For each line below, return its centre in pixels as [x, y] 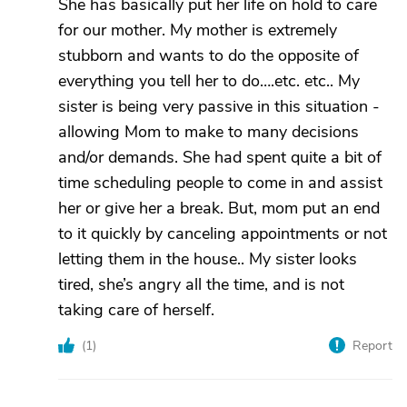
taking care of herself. [136, 310]
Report [372, 346]
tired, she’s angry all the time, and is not [201, 284]
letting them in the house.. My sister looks [208, 259]
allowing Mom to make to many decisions [208, 132]
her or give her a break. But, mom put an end [219, 208]
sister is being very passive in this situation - [219, 106]
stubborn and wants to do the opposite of [208, 55]
